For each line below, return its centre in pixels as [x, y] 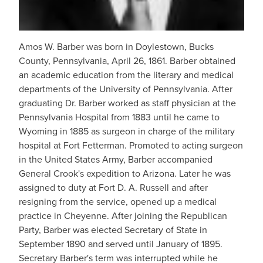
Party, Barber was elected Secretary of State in [113, 230]
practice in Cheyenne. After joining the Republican [123, 216]
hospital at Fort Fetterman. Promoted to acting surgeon [131, 146]
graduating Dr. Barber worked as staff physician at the [127, 103]
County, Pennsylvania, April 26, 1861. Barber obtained [127, 61]
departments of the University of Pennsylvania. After [126, 89]
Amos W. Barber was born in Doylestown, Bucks [116, 47]
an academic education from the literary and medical [126, 75]
